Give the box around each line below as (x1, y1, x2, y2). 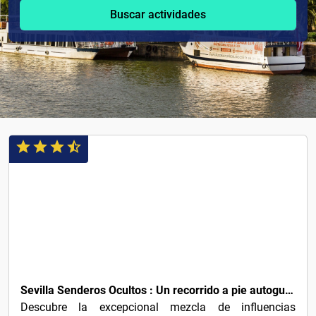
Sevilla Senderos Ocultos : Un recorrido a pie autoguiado (285, 284, 293, 297)
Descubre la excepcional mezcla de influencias (20, 300, 296, 314)
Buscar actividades (110, 8, 206, 22)
